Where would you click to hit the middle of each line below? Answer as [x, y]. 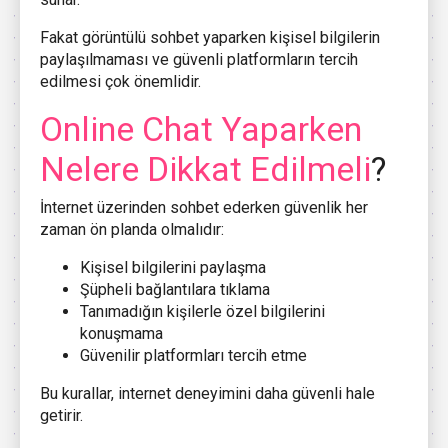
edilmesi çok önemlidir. [120, 81]
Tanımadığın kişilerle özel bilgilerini [202, 311]
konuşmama [121, 333]
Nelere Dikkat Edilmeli [205, 168]
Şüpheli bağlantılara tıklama [175, 289]
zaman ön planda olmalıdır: [132, 229]
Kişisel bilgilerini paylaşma [173, 267]
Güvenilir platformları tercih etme [193, 355]
